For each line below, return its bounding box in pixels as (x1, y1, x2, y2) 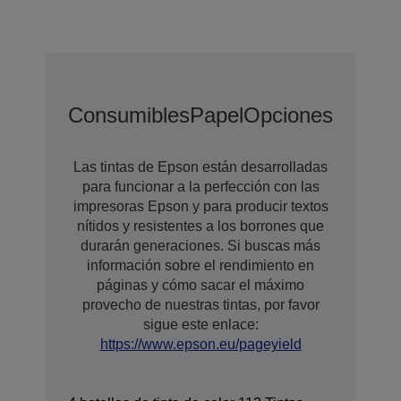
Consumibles (68, 103, 190, 128)
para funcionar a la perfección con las (81, 179, 320, 195)
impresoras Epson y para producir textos (73, 199, 328, 215)
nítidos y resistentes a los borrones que (77, 218, 324, 235)
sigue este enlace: (142, 317, 259, 333)
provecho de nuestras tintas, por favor (81, 297, 320, 313)
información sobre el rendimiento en (87, 258, 314, 274)
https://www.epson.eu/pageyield (99, 337, 302, 353)
